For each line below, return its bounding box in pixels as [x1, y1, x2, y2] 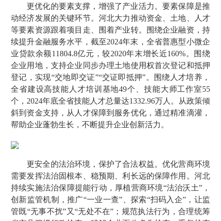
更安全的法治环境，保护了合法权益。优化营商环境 [27, 160, 210, 168]
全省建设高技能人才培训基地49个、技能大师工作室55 [11, 85, 210, 93]
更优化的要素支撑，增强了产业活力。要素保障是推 [27, 2, 210, 10]
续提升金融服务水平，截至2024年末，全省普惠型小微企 [11, 37, 210, 46]
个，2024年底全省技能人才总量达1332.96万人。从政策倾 [11, 97, 210, 105]
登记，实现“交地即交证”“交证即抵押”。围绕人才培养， [11, 73, 210, 81]
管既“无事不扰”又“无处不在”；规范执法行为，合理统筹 [11, 207, 210, 216]
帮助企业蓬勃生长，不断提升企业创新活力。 [11, 120, 169, 129]
